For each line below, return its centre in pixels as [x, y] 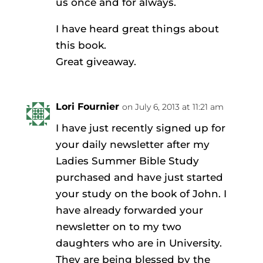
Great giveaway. [96, 61]
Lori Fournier [87, 106]
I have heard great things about [137, 28]
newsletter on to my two [118, 226]
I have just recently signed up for [140, 128]
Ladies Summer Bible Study [127, 161]
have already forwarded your [129, 210]
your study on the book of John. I [141, 193]
